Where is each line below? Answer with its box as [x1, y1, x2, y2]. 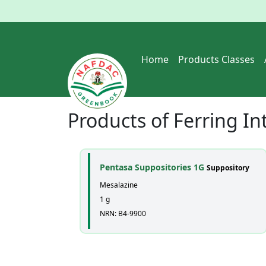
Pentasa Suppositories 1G [100, 161, 207, 173]
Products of [68, 107, 173, 133]
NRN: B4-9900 [100, 208, 146, 218]
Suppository [207, 163, 249, 173]
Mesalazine [100, 180, 138, 190]
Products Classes [178, 53, 255, 66]
